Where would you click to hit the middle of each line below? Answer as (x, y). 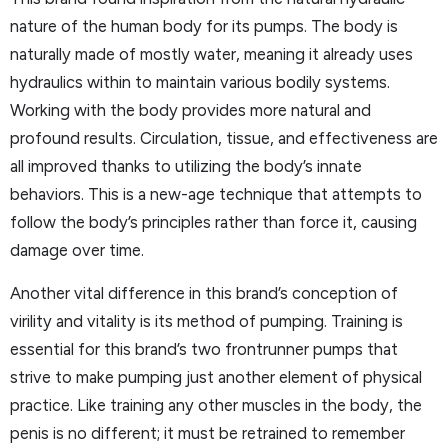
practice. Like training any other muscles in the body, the (216, 404)
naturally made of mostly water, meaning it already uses (211, 54)
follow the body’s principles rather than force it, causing (213, 222)
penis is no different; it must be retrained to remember (207, 432)
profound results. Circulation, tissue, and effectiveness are (224, 138)
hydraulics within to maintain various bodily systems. (200, 82)
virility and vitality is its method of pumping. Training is (206, 320)
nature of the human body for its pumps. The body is (204, 26)
